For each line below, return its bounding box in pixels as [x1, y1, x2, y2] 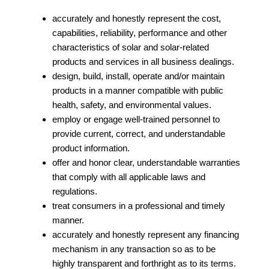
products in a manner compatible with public [52, 85, 224, 95]
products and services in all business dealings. [52, 56, 235, 67]
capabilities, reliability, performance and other [52, 28, 228, 38]
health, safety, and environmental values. [52, 100, 212, 110]
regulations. [52, 186, 98, 196]
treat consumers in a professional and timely [52, 201, 226, 211]
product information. [52, 143, 130, 153]
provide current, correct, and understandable [52, 128, 226, 139]
